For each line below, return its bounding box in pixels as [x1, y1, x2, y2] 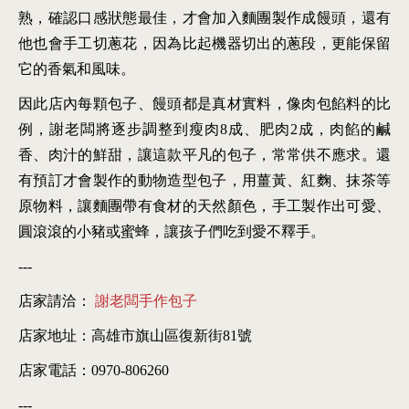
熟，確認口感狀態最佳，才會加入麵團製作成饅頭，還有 [18, 9, 391, 26]
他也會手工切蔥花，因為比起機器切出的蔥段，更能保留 [18, 35, 391, 51]
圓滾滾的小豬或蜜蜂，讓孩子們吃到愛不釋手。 [18, 223, 325, 239]
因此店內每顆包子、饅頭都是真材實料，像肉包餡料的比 [18, 95, 391, 111]
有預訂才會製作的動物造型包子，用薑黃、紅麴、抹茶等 [18, 172, 391, 188]
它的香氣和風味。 [18, 60, 135, 77]
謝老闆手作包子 [95, 292, 197, 309]
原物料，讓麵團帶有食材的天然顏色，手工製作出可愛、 [18, 197, 391, 214]
